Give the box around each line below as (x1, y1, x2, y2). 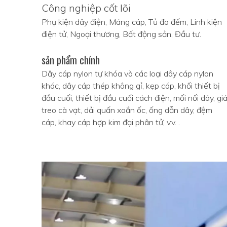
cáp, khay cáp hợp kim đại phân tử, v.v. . (42, 117, 180, 128)
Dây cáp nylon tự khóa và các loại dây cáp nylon (42, 68, 213, 79)
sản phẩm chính (42, 52, 100, 68)
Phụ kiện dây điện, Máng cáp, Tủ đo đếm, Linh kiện (42, 17, 222, 27)
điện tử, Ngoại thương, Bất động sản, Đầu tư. (42, 29, 201, 40)
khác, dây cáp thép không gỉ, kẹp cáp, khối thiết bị (42, 81, 220, 91)
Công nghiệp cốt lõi (42, 2, 131, 15)
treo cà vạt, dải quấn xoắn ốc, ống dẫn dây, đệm (42, 105, 212, 116)
